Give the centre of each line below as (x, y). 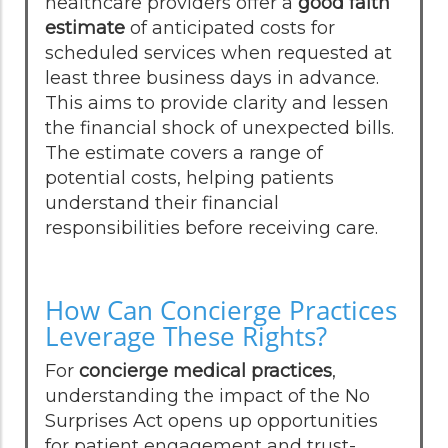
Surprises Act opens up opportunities (211, 420)
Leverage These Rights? (186, 335)
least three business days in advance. (212, 77)
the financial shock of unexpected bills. (219, 127)
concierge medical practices (205, 370)
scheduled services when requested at (218, 52)
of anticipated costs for (230, 27)
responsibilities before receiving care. (211, 227)
